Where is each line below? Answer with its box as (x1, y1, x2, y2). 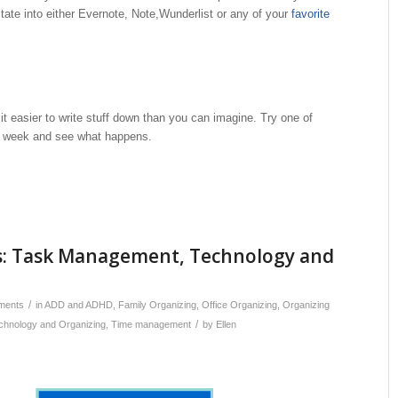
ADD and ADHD (44, 299, 113, 311)
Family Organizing (118, 299, 196, 311)
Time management (111, 319, 191, 330)
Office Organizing (202, 299, 277, 311)
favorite (291, 7, 330, 21)
